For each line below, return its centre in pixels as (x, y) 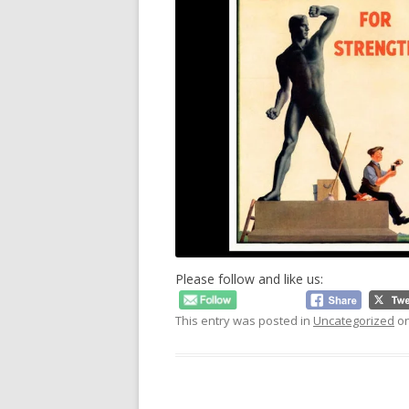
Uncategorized (354, 320)
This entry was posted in (244, 320)
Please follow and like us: (249, 279)
